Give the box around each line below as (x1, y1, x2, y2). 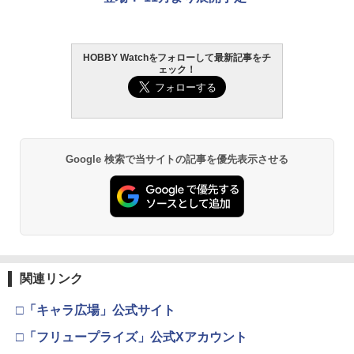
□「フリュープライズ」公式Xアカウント (16, 330, 247, 345)
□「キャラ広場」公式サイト (16, 303, 175, 318)
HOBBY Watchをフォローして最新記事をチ (82, 51, 272, 63)
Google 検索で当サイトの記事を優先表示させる (65, 153, 289, 165)
